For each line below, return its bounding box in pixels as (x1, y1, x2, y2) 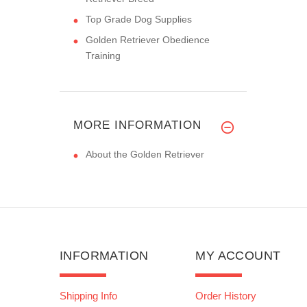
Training (86, 49, 121, 61)
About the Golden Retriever (86, 148, 204, 160)
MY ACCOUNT (195, 248, 281, 262)
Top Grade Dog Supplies (86, 13, 192, 25)
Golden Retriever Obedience (86, 34, 210, 45)
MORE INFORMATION (73, 118, 201, 132)
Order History (195, 289, 257, 302)
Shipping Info (60, 289, 117, 302)
